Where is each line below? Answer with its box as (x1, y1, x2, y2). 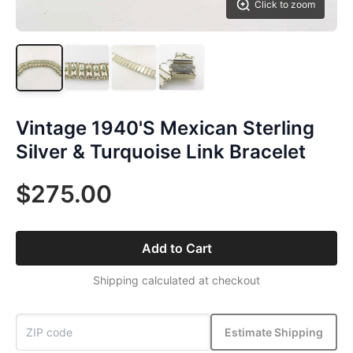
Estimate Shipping (225, 325, 323, 339)
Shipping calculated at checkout (93, 273, 260, 287)
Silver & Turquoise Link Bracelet (16, 140, 306, 163)
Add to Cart (141, 240, 212, 256)
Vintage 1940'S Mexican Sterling (16, 117, 314, 139)
